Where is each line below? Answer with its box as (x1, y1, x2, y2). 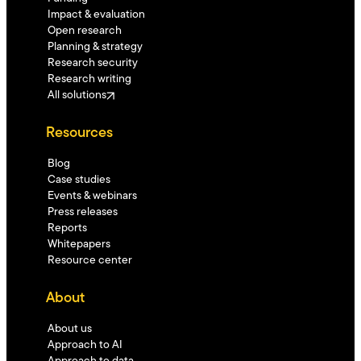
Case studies (47, 173, 110, 186)
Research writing (47, 73, 131, 85)
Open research (47, 24, 122, 37)
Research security (47, 56, 138, 69)
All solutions (47, 89, 106, 102)
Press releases (47, 205, 118, 218)
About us (47, 322, 92, 335)
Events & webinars (47, 189, 137, 202)
